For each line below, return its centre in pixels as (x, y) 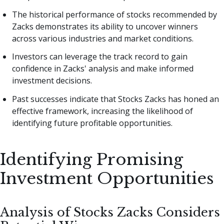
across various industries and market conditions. (103, 38)
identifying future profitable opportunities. (92, 123)
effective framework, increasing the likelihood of (102, 111)
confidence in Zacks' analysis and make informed (103, 69)
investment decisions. (52, 81)
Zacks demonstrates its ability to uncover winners (105, 26)
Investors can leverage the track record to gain (100, 57)
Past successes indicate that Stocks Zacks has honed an (115, 99)
